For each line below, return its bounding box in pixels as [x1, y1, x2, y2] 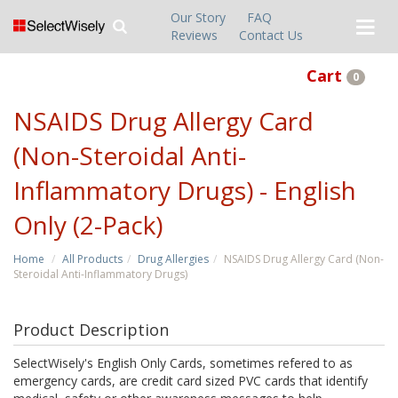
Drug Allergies [138, 251, 209, 267]
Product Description [13, 319, 169, 340]
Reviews [170, 27, 218, 44]
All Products [62, 251, 123, 267]
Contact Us [238, 27, 303, 44]
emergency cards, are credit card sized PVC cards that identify [13, 372, 368, 389]
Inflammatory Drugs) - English [13, 173, 356, 207]
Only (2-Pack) [13, 208, 163, 242]
